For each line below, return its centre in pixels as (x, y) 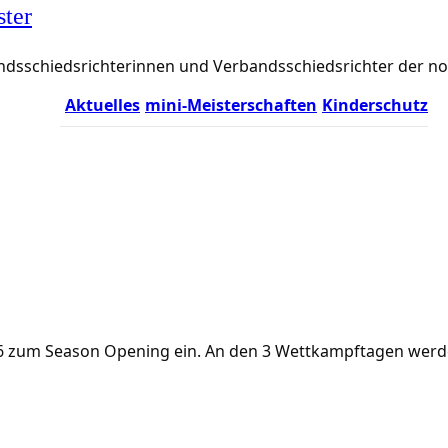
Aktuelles (102, 104)
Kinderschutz (375, 104)
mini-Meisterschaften (231, 104)
